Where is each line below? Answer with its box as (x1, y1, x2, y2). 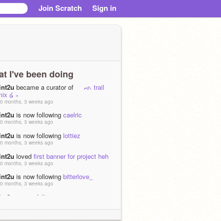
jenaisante (63, 192, 92, 202)
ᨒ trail (75, 82, 104, 92)
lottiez (63, 130, 80, 140)
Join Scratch (38, 2, 82, 13)
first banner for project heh (34, 151, 109, 161)
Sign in (92, 2, 116, 13)
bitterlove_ (63, 172, 93, 182)
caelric (63, 110, 82, 120)
